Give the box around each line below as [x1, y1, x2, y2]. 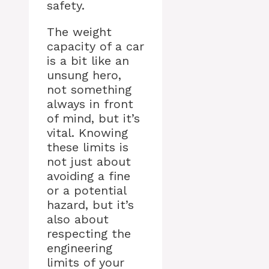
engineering [47, 241, 112, 256]
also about [47, 212, 109, 227]
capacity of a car [47, 39, 144, 54]
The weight [47, 25, 112, 40]
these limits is [47, 140, 128, 155]
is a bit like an [47, 53, 129, 68]
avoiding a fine [47, 169, 130, 184]
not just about [47, 154, 131, 169]
